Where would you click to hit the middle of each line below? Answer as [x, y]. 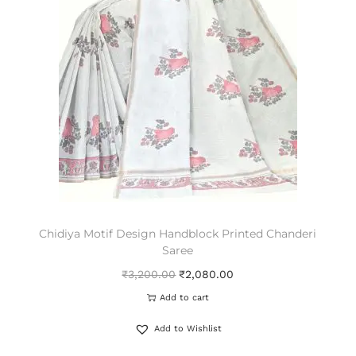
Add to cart [184, 297]
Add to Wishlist [188, 328]
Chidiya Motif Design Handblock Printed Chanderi [178, 233]
